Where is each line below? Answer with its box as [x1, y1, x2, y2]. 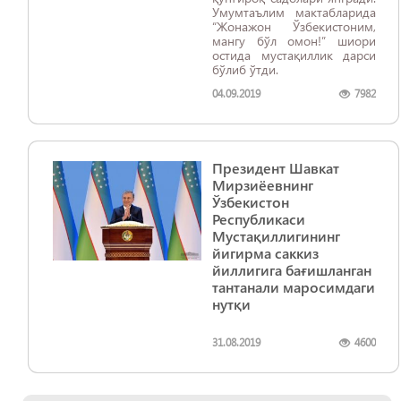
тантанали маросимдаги [212, 277, 375, 296]
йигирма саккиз [212, 243, 319, 262]
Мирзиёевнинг [212, 175, 313, 194]
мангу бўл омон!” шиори [212, 32, 376, 49]
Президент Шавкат [212, 158, 339, 177]
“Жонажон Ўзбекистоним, [212, 18, 376, 35]
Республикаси [212, 209, 305, 228]
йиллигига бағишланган [212, 260, 371, 279]
